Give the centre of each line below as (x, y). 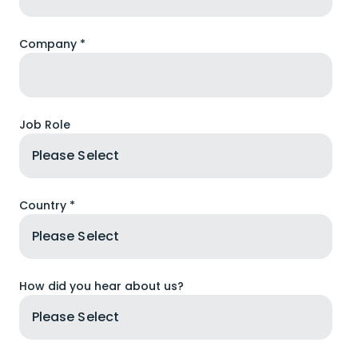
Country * (47, 205)
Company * (52, 44)
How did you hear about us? (101, 286)
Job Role (45, 125)
